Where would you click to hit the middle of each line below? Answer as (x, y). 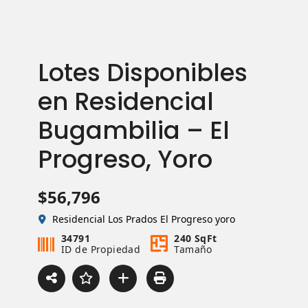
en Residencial (126, 101)
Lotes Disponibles (143, 73)
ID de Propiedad (101, 249)
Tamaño (193, 249)
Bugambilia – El (134, 130)
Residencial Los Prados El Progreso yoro (144, 219)
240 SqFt (196, 238)
